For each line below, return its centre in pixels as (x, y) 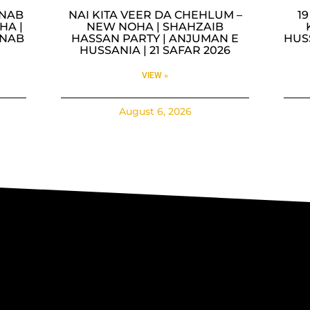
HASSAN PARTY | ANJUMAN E (155, 38)
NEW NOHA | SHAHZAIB (155, 26)
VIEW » (155, 75)
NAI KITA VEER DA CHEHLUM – (155, 15)
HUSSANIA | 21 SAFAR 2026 (155, 50)
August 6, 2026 (155, 111)
